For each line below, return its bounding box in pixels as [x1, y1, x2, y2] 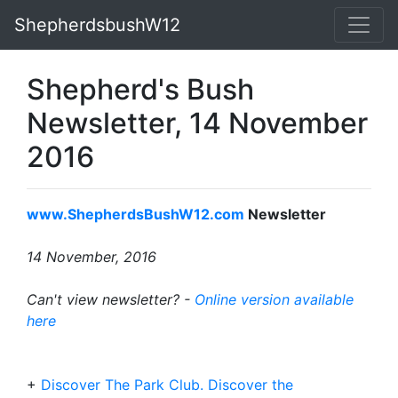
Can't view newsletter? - [27, 291, 195, 308]
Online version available [195, 291, 354, 308]
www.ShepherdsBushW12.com [27, 205, 244, 223]
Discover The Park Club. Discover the [41, 376, 293, 394]
